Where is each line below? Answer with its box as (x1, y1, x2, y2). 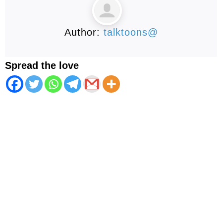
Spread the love (5, 59, 79, 71)
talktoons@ (103, 26, 158, 38)
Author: (64, 26, 104, 38)
